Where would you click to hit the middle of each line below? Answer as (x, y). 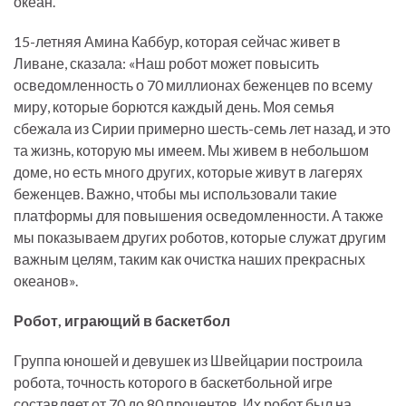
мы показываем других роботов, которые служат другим (200, 237)
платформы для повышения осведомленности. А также (198, 215)
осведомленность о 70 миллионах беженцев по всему (193, 85)
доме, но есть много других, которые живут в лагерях (188, 172)
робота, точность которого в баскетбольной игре (173, 382)
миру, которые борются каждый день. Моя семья (174, 106)
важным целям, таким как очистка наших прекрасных (189, 259)
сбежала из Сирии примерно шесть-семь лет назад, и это (202, 128)
